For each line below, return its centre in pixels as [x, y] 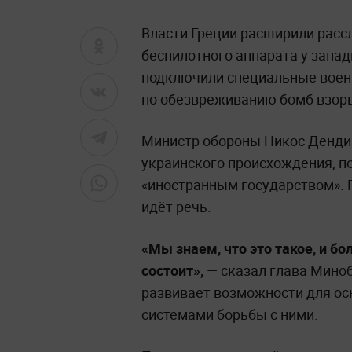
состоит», [174, 270]
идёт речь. [176, 206]
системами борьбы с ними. [230, 314]
